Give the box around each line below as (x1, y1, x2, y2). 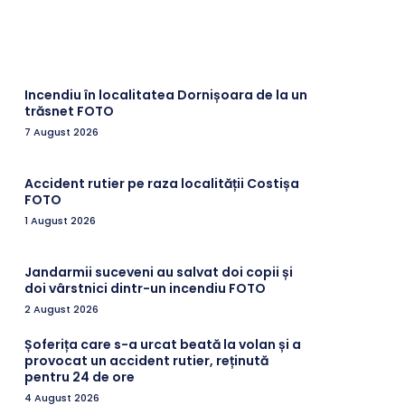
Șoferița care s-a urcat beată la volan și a (24, 334, 302, 353)
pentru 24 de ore (24, 367, 136, 386)
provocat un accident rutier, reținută (24, 351, 269, 370)
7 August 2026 (24, 124, 99, 139)
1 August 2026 (24, 212, 97, 228)
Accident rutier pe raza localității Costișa (24, 174, 300, 193)
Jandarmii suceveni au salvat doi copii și (24, 262, 294, 281)
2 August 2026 (24, 301, 99, 316)
